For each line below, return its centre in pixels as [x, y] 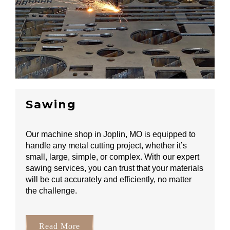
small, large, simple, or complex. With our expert [112, 157]
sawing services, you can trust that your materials [114, 168]
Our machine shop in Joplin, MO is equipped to [111, 135]
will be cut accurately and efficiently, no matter [109, 180]
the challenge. [51, 191]
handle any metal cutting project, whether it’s [106, 146]
